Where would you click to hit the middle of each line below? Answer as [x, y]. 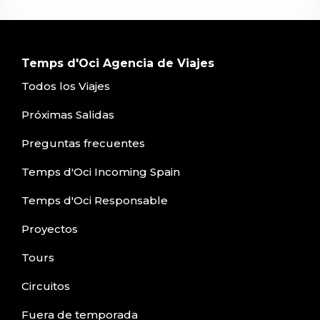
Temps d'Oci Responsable [95, 200]
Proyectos [50, 229]
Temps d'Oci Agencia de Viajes [118, 64]
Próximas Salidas [68, 114]
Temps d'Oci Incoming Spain [101, 171]
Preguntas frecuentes [83, 143]
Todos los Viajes [66, 86]
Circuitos [46, 286]
